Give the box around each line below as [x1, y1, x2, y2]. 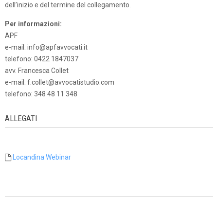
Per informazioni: [5, 20, 62, 28]
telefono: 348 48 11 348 [5, 90, 77, 98]
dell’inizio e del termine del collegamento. [5, 1, 131, 9]
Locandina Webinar [13, 153, 71, 161]
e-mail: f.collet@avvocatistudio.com [5, 78, 114, 86]
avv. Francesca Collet [5, 67, 69, 74]
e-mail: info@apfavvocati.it [5, 43, 88, 51]
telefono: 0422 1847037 [5, 55, 78, 63]
